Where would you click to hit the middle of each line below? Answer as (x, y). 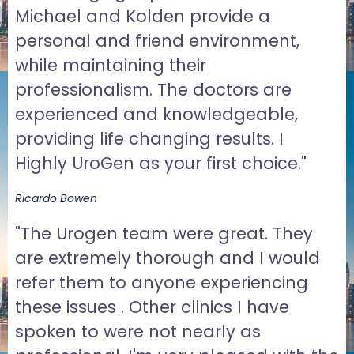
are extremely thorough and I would (167, 258)
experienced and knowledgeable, (156, 114)
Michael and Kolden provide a (142, 16)
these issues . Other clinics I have (152, 307)
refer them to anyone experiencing (161, 282)
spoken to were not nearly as (137, 331)
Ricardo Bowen (56, 198)
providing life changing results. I (149, 138)
